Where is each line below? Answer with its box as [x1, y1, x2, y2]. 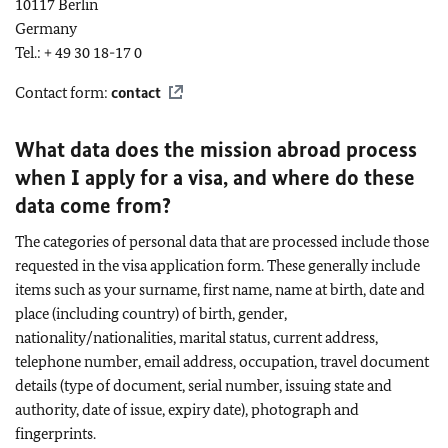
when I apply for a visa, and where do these [15, 163, 415, 191]
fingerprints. [15, 423, 96, 443]
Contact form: [15, 82, 111, 102]
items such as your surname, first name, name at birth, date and [15, 279, 425, 299]
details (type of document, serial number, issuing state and [15, 375, 392, 395]
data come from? [15, 191, 171, 219]
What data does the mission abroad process [15, 135, 417, 163]
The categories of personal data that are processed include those [15, 231, 429, 251]
